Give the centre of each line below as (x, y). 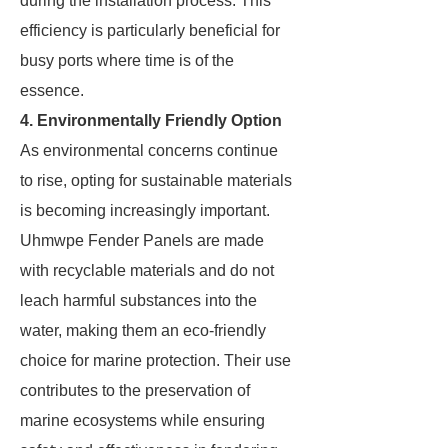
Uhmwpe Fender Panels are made (142, 240)
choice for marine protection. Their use (155, 360)
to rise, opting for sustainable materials (156, 180)
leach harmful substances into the (138, 300)
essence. (52, 90)
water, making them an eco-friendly (143, 330)
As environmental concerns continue (149, 150)
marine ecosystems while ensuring (142, 420)
